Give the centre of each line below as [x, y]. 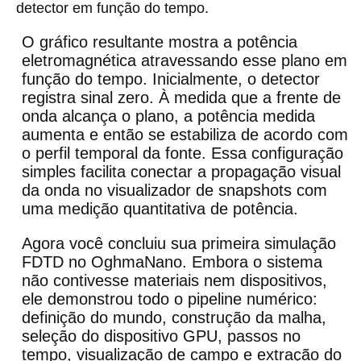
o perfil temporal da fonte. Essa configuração [183, 154]
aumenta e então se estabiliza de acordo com [185, 135]
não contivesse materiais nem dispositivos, [174, 281]
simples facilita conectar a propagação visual [181, 172]
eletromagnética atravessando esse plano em [185, 61]
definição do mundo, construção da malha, [174, 318]
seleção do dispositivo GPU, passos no [161, 336]
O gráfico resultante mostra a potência [160, 42]
